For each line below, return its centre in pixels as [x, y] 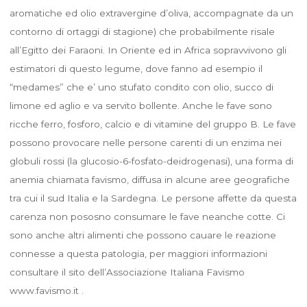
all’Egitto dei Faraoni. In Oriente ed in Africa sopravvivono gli [148, 50]
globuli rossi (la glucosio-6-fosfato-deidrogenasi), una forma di [151, 161]
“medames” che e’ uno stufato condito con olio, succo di [141, 87]
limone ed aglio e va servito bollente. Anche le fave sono [140, 105]
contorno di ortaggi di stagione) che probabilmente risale [142, 31]
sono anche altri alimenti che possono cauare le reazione [143, 235]
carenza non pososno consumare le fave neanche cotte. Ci [147, 216]
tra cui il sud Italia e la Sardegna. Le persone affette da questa [153, 198]
